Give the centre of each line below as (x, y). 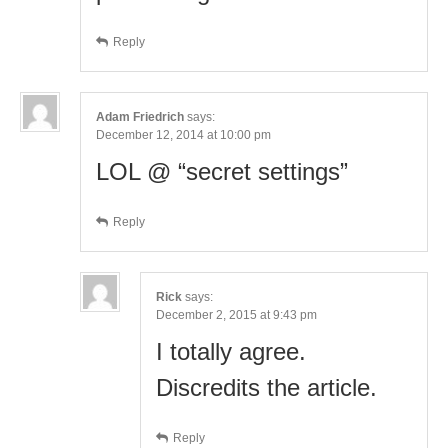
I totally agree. (231, 351)
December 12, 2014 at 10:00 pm (183, 134)
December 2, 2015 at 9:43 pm (236, 314)
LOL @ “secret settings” (222, 171)
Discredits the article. (266, 387)
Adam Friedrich (140, 116)
